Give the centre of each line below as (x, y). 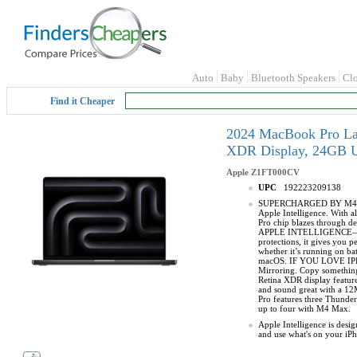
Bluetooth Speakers (293, 78)
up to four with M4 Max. (304, 308)
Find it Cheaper (82, 101)
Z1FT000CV (275, 172)
